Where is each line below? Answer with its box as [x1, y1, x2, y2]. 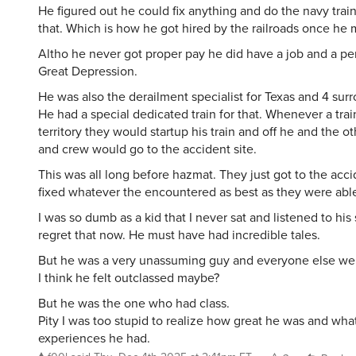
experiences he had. [38, 328, 150, 347]
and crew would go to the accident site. [38, 139, 257, 158]
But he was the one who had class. [38, 293, 230, 312]
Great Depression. [38, 61, 137, 80]
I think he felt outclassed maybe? [38, 268, 219, 287]
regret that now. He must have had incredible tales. [38, 225, 320, 244]
